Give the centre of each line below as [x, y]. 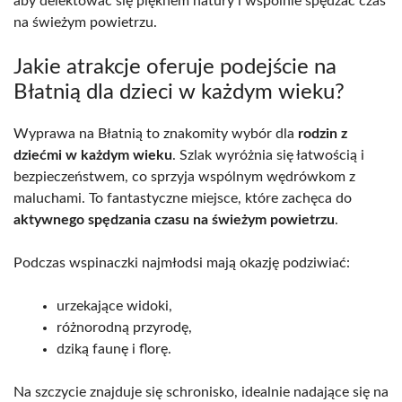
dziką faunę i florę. [114, 350]
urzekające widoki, [114, 306]
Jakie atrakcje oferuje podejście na [175, 68]
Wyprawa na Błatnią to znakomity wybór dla [156, 134]
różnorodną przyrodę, [124, 328]
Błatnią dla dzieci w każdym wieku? [179, 93]
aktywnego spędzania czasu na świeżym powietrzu [174, 220]
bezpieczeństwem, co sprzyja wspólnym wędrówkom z [184, 177]
